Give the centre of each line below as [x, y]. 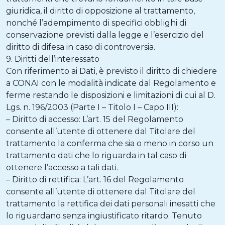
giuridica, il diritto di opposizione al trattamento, [100, 11]
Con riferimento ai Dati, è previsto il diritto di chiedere [111, 71]
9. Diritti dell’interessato [53, 59]
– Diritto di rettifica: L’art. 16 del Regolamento [95, 180]
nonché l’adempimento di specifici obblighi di [96, 23]
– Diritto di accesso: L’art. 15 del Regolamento [95, 119]
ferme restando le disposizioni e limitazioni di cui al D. [111, 95]
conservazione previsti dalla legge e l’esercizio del [105, 35]
